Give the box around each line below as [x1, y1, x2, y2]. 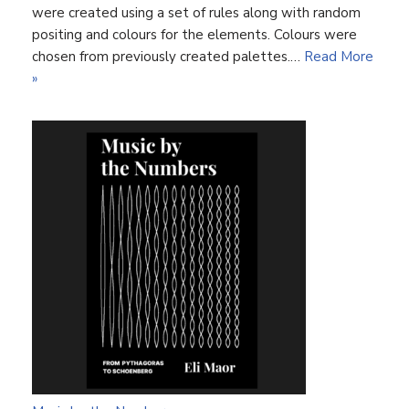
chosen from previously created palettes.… [32, 47, 304, 66]
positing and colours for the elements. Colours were [32, 26, 357, 44]
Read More [304, 47, 373, 66]
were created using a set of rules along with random [32, 4, 361, 22]
